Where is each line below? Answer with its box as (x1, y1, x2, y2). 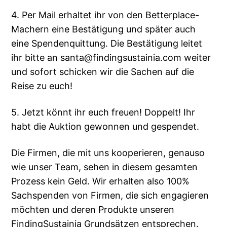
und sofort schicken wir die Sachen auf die (11, 66, 195, 78)
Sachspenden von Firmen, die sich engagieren (11, 190, 209, 201)
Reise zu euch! (11, 81, 73, 92)
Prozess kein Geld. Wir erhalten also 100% (11, 176, 190, 187)
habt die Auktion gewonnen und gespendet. (11, 121, 200, 132)
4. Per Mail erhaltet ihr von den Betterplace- (11, 10, 200, 21)
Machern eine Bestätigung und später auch (11, 24, 196, 35)
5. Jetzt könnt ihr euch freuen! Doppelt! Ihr (11, 107, 196, 118)
